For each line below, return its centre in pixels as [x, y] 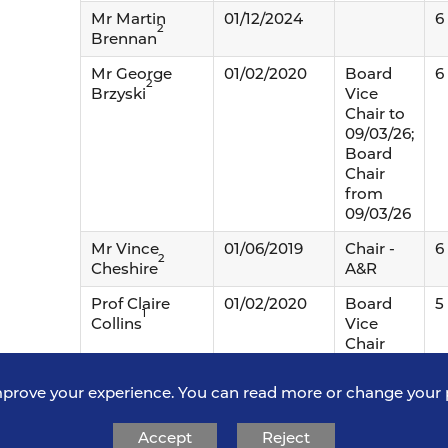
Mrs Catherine [144, 418]
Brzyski [118, 93]
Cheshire [124, 268]
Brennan [123, 38]
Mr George [131, 73]
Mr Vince [124, 248]
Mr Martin [128, 18]
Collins [116, 323]
